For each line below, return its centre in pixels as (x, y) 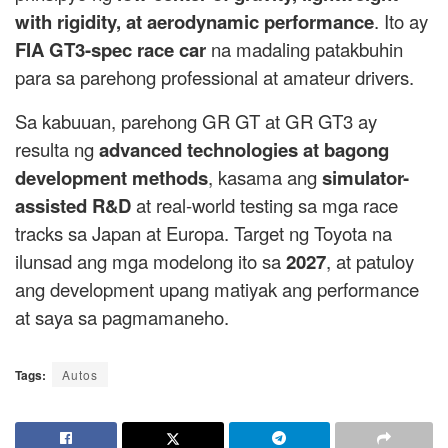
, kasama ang (265, 177)
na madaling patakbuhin (304, 49)
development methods (111, 178)
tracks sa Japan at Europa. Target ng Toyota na (203, 233)
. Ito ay (401, 21)
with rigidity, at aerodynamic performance (194, 22)
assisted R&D (73, 206)
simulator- (365, 178)
